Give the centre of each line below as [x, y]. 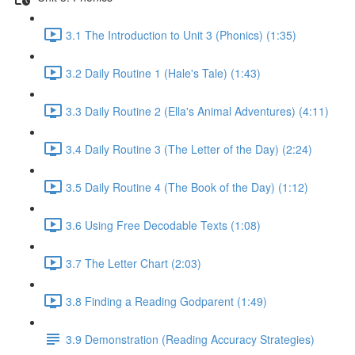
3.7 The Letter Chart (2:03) [134, 263]
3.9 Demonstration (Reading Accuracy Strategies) [190, 339]
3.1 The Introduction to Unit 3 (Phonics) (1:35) [181, 34]
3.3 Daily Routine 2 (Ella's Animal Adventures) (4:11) [197, 111]
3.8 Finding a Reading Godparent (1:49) [166, 301]
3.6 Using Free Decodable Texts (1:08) [163, 225]
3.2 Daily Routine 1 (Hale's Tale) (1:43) [163, 73]
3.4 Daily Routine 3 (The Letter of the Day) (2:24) [189, 149]
